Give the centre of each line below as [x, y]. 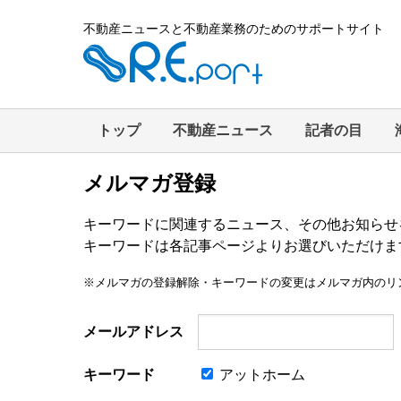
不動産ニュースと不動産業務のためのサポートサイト [234, 29]
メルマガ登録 [149, 183]
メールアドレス [133, 332]
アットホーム [260, 375]
